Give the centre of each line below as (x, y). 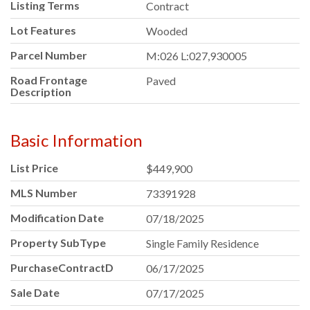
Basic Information (76, 140)
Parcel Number (49, 55)
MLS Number (44, 193)
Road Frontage (49, 80)
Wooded (167, 31)
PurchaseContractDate (71, 268)
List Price (34, 168)
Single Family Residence (203, 244)
